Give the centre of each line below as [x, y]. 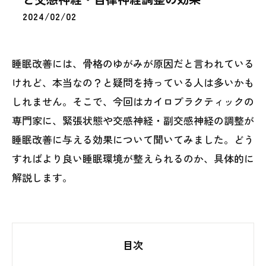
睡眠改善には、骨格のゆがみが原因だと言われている [133, 63]
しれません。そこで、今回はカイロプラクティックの [133, 101]
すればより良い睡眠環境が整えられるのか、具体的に [133, 158]
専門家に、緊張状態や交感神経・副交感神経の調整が [133, 120]
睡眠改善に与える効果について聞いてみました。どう [133, 139]
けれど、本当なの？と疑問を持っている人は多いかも [133, 82]
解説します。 [42, 177]
